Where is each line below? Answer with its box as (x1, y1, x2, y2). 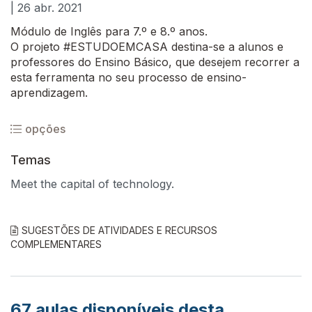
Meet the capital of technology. (10, 177, 174, 191)
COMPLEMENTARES (10, 238, 102, 250)
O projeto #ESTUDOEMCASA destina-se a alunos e (10, 40, 283, 54)
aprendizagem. (10, 86, 88, 100)
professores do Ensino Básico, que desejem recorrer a (10, 55, 299, 69)
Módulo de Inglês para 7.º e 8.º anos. (10, 24, 208, 38)
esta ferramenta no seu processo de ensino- (10, 70, 247, 84)
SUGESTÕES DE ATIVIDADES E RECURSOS (22, 224, 217, 236)
